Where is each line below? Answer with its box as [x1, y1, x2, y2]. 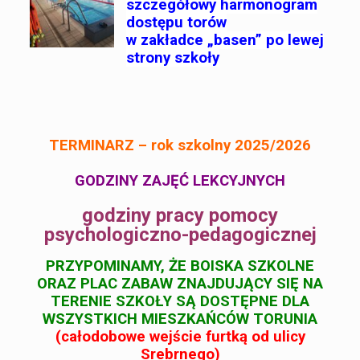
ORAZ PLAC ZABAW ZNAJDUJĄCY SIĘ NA [37, 275, 323, 293]
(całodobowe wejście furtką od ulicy [55, 328, 305, 346]
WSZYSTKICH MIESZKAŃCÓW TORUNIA [43, 310, 317, 329]
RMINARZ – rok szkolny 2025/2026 [68, 137, 311, 155]
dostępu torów [125, 14, 227, 32]
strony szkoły [125, 49, 219, 67]
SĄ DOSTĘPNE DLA [176, 292, 309, 311]
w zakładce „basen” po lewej [125, 31, 324, 50]
